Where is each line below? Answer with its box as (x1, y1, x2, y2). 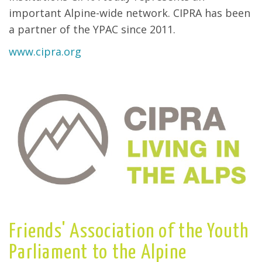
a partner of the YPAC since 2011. (9, 22, 175, 36)
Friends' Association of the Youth (9, 222, 249, 242)
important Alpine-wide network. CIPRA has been (9, 5, 250, 20)
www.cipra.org (9, 44, 81, 58)
